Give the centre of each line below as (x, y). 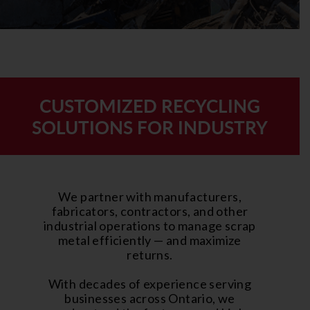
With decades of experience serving (150, 283)
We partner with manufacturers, (150, 196)
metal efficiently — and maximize (150, 240)
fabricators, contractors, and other (150, 211)
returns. (150, 254)
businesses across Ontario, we (150, 298)
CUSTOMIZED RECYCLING (150, 105)
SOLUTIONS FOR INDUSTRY (150, 126)
